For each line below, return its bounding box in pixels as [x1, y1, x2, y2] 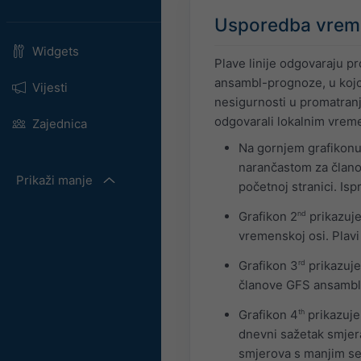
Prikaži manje [16, 172, 93, 188]
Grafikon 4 [239, 307, 298, 323]
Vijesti [31, 80, 68, 95]
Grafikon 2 [239, 209, 297, 225]
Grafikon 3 [239, 258, 298, 274]
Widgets [31, 44, 79, 59]
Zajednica [31, 116, 87, 131]
